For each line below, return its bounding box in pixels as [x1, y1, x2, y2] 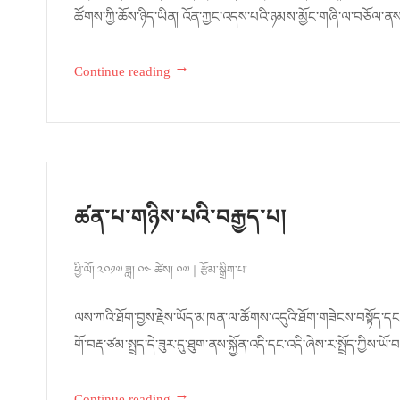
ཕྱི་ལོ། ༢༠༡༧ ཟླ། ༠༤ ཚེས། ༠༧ [74, 257, 192, 291]
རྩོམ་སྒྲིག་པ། [200, 257, 247, 291]
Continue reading [74, 56, 171, 95]
